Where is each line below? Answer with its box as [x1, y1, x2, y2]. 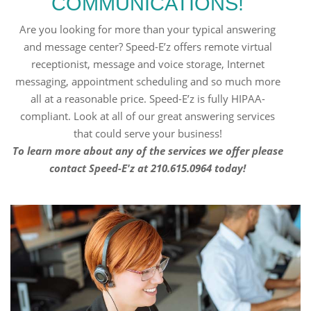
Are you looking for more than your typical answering [19, 22, 276, 36]
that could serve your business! [73, 126, 222, 140]
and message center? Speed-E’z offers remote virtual [23, 39, 272, 53]
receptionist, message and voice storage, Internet [31, 56, 264, 71]
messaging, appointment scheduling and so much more [15, 74, 280, 88]
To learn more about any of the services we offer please [12, 143, 283, 158]
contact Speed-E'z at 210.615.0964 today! [49, 160, 246, 175]
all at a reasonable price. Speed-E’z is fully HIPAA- [30, 91, 265, 106]
